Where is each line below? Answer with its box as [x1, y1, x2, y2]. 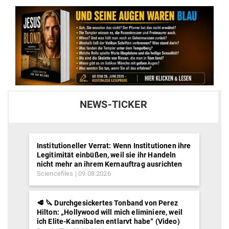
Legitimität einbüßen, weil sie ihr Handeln [36, 150, 176, 159]
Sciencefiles [36, 169, 74, 177]
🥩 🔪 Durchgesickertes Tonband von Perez [36, 198, 178, 207]
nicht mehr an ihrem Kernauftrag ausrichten [36, 159, 182, 168]
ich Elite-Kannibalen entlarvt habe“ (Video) [36, 217, 180, 225]
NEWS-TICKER [79, 98, 147, 110]
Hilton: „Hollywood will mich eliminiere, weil [36, 208, 182, 216]
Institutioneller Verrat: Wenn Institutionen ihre [36, 141, 191, 150]
